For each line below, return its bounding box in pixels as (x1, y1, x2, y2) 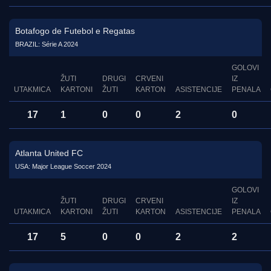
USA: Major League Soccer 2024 (15, 163, 111, 171)
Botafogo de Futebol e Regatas (15, 26, 135, 36)
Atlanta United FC (15, 148, 83, 158)
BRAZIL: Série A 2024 (15, 41, 78, 48)
